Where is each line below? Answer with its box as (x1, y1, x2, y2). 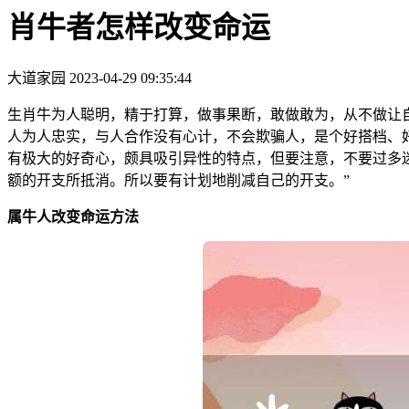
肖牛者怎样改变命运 (7, 11, 270, 45)
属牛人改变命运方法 (7, 208, 139, 225)
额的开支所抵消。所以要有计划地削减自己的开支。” (7, 172, 350, 188)
